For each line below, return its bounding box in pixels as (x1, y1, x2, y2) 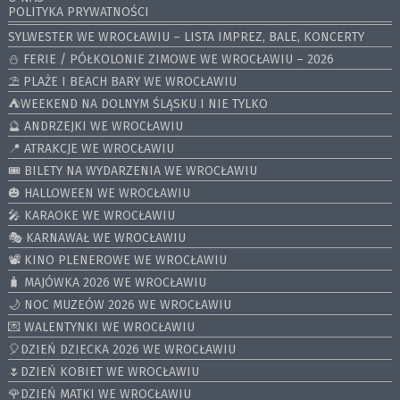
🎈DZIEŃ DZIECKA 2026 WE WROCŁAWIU (7, 341, 236, 357)
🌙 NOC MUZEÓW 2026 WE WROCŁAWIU (7, 296, 231, 312)
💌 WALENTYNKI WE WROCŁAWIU (7, 319, 195, 335)
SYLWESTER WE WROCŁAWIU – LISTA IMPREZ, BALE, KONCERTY (7, 29, 364, 45)
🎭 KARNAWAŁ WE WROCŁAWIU (7, 229, 186, 246)
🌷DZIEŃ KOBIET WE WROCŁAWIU (7, 363, 199, 379)
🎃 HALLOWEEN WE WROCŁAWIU (7, 185, 190, 201)
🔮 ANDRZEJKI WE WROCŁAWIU (7, 118, 183, 134)
